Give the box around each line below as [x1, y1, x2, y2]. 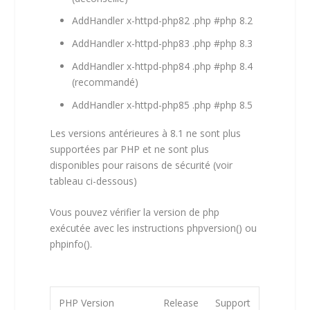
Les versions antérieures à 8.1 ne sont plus [50, 126, 241, 140]
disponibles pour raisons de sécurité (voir [50, 158, 233, 172]
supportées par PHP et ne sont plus [50, 142, 210, 156]
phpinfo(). [50, 237, 93, 251]
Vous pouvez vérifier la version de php [50, 206, 220, 219]
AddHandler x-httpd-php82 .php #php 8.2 [72, 14, 253, 28]
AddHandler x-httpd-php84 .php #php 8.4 [72, 59, 253, 73]
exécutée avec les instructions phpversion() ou [50, 221, 257, 235]
